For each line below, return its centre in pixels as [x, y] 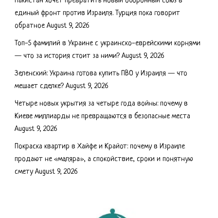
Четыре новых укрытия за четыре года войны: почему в [101, 104]
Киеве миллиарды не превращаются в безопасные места [102, 116]
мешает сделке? [39, 86]
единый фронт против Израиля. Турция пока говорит [97, 13]
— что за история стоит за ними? [67, 56]
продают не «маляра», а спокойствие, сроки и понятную [104, 159]
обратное [30, 26]
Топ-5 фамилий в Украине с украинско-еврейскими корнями [108, 43]
